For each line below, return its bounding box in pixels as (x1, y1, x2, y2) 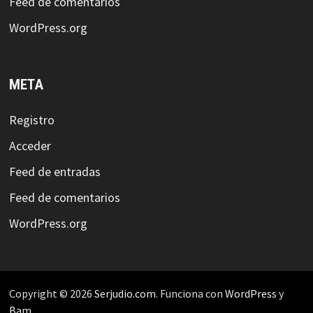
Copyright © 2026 (8, 286, 94, 301)
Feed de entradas (8, 163, 101, 180)
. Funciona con (155, 286, 225, 301)
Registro (8, 112, 54, 129)
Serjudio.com (94, 286, 156, 301)
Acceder (8, 138, 51, 154)
